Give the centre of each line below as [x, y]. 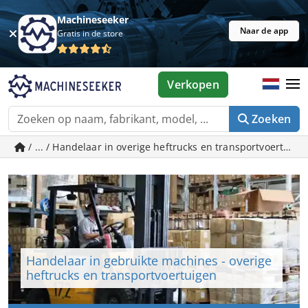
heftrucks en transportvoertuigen [121, 275]
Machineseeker [93, 20]
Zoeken [271, 119]
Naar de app [264, 31]
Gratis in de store [90, 33]
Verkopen [193, 85]
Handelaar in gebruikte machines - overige [149, 261]
